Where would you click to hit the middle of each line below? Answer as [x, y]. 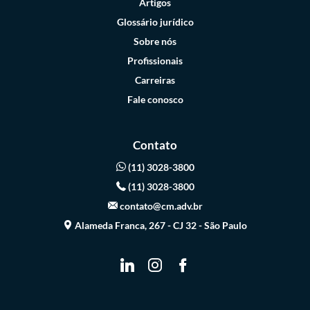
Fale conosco [155, 100]
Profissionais [155, 61]
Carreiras [155, 80]
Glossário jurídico [155, 22]
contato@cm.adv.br [160, 206]
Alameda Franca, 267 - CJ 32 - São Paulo [160, 226]
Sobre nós [155, 42]
